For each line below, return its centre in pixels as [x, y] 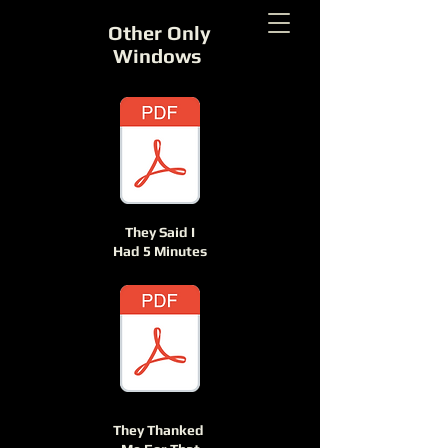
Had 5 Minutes [160, 251]
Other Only [159, 32]
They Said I [160, 232]
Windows [159, 55]
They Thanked [160, 430]
